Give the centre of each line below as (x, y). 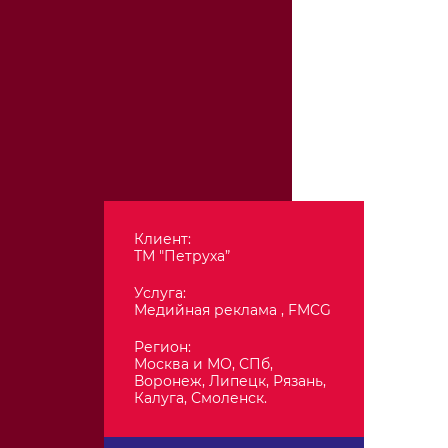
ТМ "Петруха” (182, 256)
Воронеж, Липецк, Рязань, (230, 381)
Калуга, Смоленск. (200, 398)
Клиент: (162, 239)
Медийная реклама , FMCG (232, 310)
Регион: (162, 347)
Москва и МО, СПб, (203, 364)
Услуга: (160, 293)
